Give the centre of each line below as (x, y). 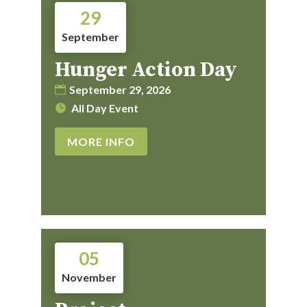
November (89, 278)
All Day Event (105, 108)
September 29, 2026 (120, 90)
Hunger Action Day (146, 70)
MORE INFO (101, 142)
